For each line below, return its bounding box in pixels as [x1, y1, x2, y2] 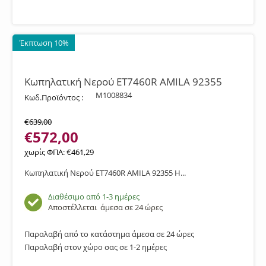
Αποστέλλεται [48, 202, 100, 213]
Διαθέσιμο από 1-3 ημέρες [48, 191, 140, 202]
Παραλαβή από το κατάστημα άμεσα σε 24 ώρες [24, 229, 194, 239]
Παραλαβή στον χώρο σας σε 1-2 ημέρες [24, 242, 167, 252]
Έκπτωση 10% [20, 37, 69, 48]
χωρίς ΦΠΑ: [24, 147, 66, 157]
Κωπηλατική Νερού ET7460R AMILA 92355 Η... [24, 167, 186, 178]
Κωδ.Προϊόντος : [24, 92, 83, 103]
